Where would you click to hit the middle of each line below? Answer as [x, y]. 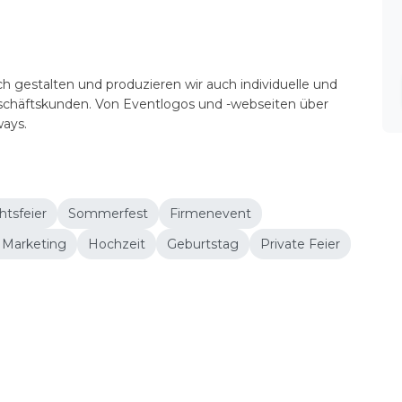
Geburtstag [203, 244]
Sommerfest [108, 214]
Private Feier [300, 244]
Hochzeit [117, 244]
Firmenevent [210, 214]
